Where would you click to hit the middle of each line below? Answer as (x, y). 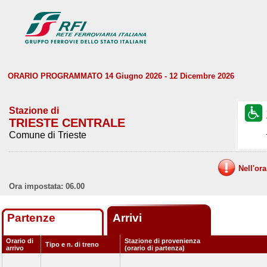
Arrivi (129, 218)
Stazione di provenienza (162, 241)
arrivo (15, 248)
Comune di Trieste (48, 135)
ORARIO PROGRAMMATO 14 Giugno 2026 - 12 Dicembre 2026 (121, 76)
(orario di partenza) (155, 248)
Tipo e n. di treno (72, 244)
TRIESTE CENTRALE (67, 123)
